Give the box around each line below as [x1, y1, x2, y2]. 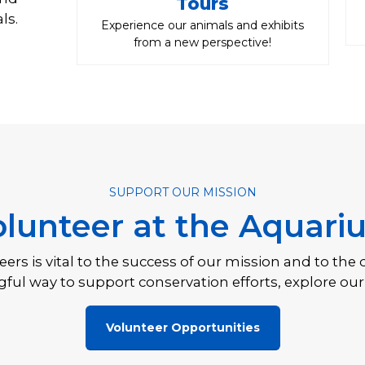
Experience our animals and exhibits [101, 18, 305, 33]
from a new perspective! [134, 35, 272, 51]
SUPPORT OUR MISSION [108, 184, 257, 200]
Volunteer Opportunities [105, 319, 260, 335]
